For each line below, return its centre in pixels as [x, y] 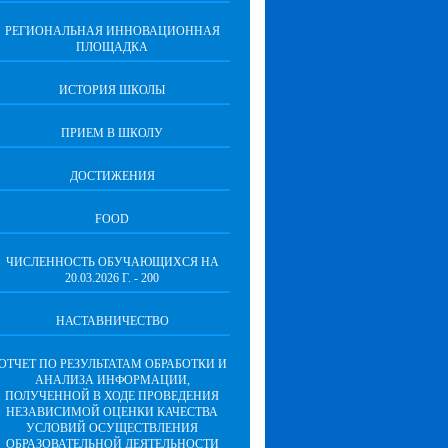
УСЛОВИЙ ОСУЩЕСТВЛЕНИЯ [112, 428]
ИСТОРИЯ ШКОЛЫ [112, 90]
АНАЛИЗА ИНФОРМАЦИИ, [112, 380]
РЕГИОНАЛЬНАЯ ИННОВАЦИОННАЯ [112, 31]
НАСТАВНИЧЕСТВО [112, 321]
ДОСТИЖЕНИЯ [112, 176]
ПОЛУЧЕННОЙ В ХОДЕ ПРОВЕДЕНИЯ [112, 396]
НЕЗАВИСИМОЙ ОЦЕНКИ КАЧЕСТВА [112, 412]
